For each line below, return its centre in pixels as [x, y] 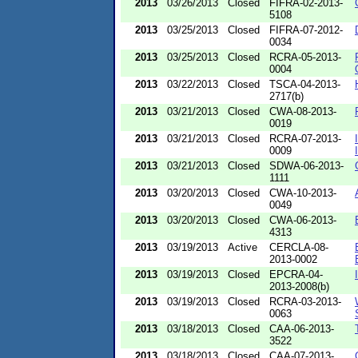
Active [243, 247]
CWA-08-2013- [303, 111]
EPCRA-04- [296, 274]
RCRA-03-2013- [305, 301]
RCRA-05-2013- [305, 57]
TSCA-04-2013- [305, 84]
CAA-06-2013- [302, 328]
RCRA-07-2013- [305, 138]
